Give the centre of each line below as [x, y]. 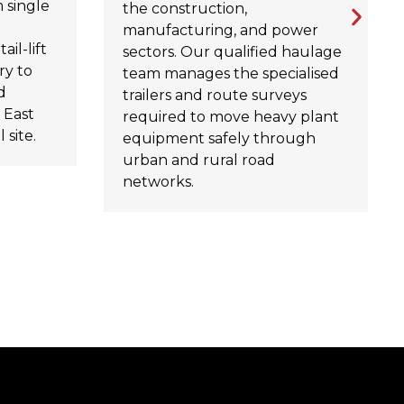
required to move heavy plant [230, 117]
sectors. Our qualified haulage [232, 52]
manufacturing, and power [220, 31]
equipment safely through [219, 139]
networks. [158, 182]
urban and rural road [198, 161]
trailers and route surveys [214, 96]
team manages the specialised [230, 74]
